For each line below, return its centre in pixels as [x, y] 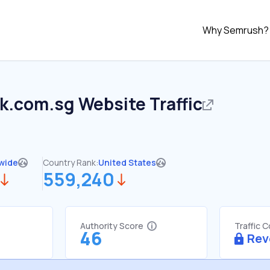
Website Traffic [139, 104]
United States [127, 162]
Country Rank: [71, 162]
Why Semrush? [236, 30]
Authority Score [112, 226]
